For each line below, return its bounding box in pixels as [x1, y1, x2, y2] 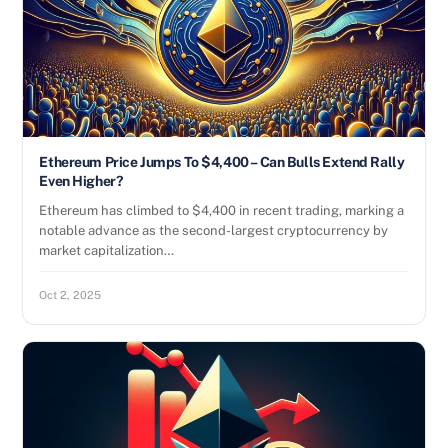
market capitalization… [39, 243, 175, 258]
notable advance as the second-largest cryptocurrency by [39, 223, 389, 238]
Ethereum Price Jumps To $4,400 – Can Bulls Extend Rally [39, 154, 405, 170]
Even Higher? [39, 173, 123, 189]
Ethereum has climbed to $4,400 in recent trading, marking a [39, 203, 405, 218]
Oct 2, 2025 [39, 289, 102, 301]
